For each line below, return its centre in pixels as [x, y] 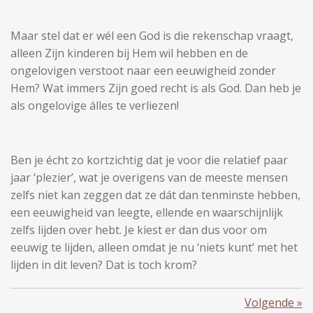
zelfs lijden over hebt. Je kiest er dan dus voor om [139, 230]
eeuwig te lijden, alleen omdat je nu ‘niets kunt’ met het [154, 247]
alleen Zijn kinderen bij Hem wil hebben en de [129, 53]
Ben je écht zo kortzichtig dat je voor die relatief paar [149, 160]
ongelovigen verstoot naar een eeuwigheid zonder [143, 71]
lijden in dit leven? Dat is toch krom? [104, 265]
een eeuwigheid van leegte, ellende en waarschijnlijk [147, 212]
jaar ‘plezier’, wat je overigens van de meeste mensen [149, 177]
